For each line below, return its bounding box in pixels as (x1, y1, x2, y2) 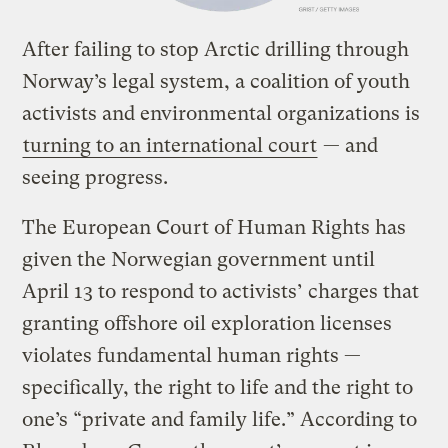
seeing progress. (22, 165, 169, 189)
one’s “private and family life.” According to (22, 407, 418, 431)
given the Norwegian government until (22, 247, 376, 271)
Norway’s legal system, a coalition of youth (22, 69, 411, 93)
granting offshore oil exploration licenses (22, 311, 393, 335)
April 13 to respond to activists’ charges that (22, 279, 420, 303)
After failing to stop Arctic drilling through (22, 37, 410, 61)
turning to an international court (23, 133, 318, 157)
